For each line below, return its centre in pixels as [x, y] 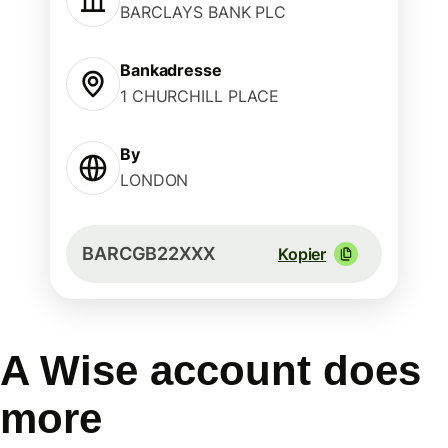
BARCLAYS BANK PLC [203, 12]
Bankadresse [171, 70]
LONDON [154, 180]
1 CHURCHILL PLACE [200, 96]
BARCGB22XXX [148, 253]
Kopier [302, 254]
